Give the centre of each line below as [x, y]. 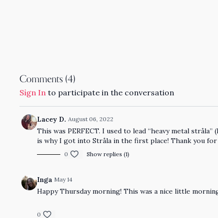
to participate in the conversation [110, 92]
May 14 [64, 179]
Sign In [33, 92]
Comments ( [44, 80]
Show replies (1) [108, 154]
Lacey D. [52, 119]
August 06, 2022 [91, 119]
